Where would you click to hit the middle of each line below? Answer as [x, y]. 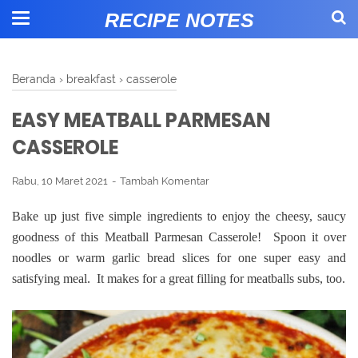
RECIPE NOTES [179, 20]
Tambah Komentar [165, 181]
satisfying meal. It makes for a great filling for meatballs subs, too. [179, 278]
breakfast [91, 79]
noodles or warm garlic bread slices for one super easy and [179, 257]
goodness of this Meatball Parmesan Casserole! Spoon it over [179, 237]
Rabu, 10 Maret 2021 [61, 181]
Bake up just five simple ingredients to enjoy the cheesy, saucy [179, 216]
